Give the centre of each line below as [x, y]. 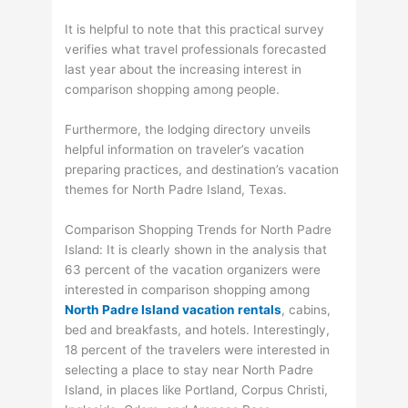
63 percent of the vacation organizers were [193, 270]
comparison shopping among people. [173, 90]
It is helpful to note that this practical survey [195, 30]
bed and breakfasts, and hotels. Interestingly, [198, 330]
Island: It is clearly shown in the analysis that [196, 250]
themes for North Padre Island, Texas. [176, 190]
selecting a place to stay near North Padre [189, 370]
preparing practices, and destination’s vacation [202, 170]
